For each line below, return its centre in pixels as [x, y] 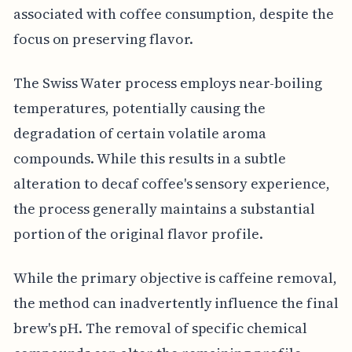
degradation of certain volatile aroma [140, 134]
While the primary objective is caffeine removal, [175, 278]
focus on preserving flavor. [103, 39]
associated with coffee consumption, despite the [173, 14]
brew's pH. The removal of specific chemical [160, 328]
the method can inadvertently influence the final [176, 303]
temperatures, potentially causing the [139, 108]
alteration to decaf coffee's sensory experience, [171, 184]
